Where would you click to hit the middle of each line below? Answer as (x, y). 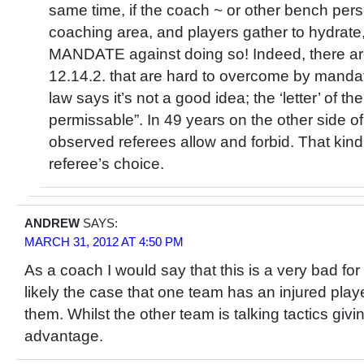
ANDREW (52, 223)
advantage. (64, 336)
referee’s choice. (106, 164)
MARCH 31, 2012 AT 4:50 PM (104, 242)
